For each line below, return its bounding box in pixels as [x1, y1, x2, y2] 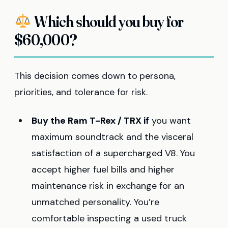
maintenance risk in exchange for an [32, 180, 184, 192]
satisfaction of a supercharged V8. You [32, 147, 195, 160]
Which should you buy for [32, 12, 184, 32]
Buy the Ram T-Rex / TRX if [32, 115, 149, 127]
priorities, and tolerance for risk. [14, 86, 148, 99]
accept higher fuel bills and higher [32, 163, 175, 176]
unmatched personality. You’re [32, 196, 159, 209]
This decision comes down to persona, [14, 70, 176, 82]
